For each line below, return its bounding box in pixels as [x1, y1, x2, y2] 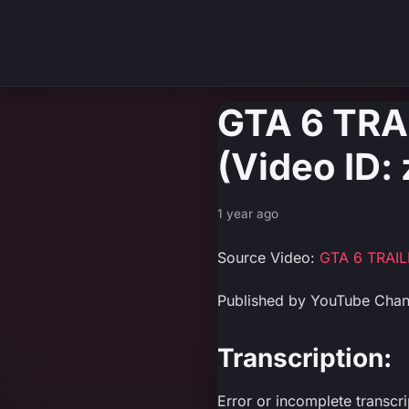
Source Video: [217, 248, 320, 267]
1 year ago [217, 206, 278, 221]
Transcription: [217, 342, 392, 373]
